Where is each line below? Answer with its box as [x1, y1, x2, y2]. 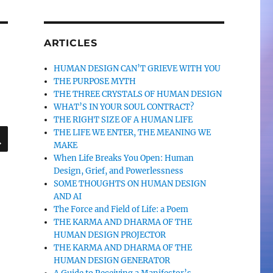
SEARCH [7, 125, 53, 136]
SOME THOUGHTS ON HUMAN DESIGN [54, 179, 207, 189]
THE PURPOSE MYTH [54, 76, 136, 87]
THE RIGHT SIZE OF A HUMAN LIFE [54, 115, 193, 125]
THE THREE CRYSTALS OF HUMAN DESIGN [54, 89, 222, 99]
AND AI [54, 191, 82, 202]
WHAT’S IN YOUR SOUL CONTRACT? [54, 102, 194, 112]
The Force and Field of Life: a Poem [54, 204, 189, 214]
